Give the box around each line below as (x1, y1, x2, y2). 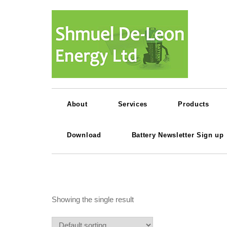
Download (67, 131, 101, 139)
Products (178, 100, 209, 108)
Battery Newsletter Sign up (131, 131, 224, 139)
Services (118, 100, 148, 108)
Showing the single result (52, 195, 134, 204)
